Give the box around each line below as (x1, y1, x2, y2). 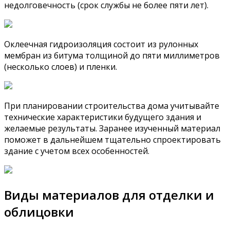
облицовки (4, 203, 74, 221)
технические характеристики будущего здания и (4, 111, 201, 123)
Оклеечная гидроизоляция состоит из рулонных (4, 39, 198, 50)
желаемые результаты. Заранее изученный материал (4, 123, 220, 135)
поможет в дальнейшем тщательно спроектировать (4, 134, 221, 146)
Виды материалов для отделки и (4, 186, 214, 204)
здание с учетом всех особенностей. (4, 145, 149, 157)
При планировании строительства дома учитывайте (4, 100, 219, 112)
